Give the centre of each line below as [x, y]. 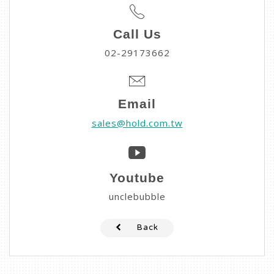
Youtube [137, 177]
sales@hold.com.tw [137, 123]
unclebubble [137, 197]
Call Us [137, 34]
